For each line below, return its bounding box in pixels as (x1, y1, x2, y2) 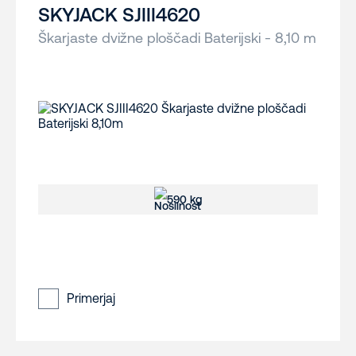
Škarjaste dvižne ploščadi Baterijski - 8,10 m (38, 29, 316, 47)
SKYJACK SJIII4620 (38, 4, 200, 26)
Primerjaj (67, 291, 115, 306)
